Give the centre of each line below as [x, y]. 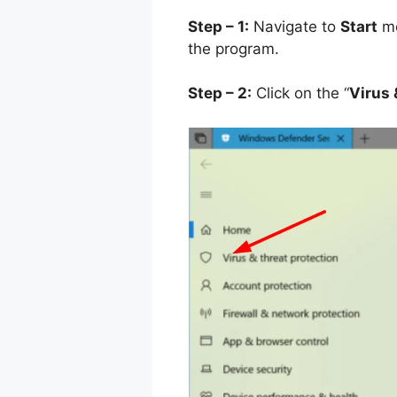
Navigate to [295, 26]
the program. [234, 48]
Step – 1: [218, 26]
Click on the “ [300, 93]
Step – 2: [220, 93]
